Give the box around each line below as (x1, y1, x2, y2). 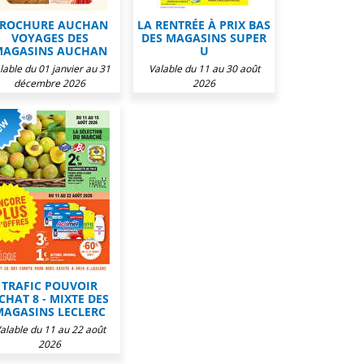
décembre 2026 (14, 76, 85, 90)
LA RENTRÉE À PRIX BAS (137, 17, 271, 32)
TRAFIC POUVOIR (2, 278, 97, 293)
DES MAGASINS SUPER (141, 30, 266, 45)
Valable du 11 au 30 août (148, 62, 260, 76)
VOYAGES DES (11, 30, 89, 45)
